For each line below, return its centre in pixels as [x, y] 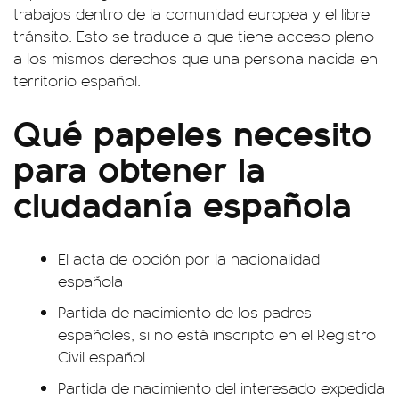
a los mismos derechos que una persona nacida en [195, 57]
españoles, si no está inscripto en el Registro [217, 334]
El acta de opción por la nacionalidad [189, 258]
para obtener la [139, 167]
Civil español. [103, 356]
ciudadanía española [183, 202]
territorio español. [77, 80]
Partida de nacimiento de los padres [185, 311]
